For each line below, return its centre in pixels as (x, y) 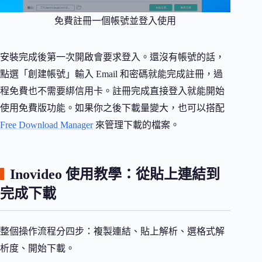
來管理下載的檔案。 (136, 125)
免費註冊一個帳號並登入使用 (116, 21)
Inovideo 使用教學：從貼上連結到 (115, 174)
